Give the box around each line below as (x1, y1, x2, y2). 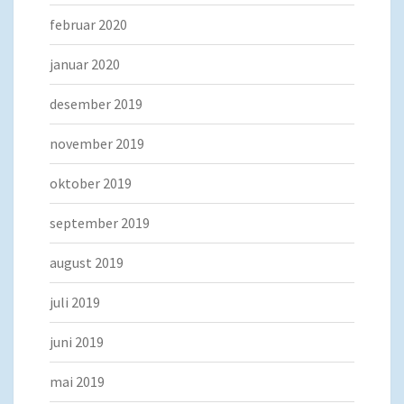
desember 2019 (50, 95, 142, 114)
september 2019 (50, 214, 150, 233)
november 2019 (50, 134, 144, 153)
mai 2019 (50, 372, 105, 391)
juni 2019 (50, 333, 104, 352)
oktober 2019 (50, 174, 132, 193)
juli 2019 (50, 293, 100, 312)
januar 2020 (50, 55, 120, 74)
